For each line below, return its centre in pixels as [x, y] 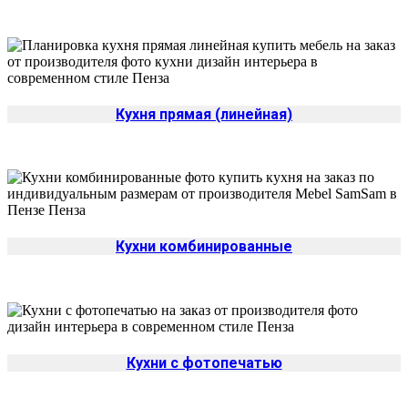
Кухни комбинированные [204, 247]
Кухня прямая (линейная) [204, 114]
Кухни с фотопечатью [204, 363]
